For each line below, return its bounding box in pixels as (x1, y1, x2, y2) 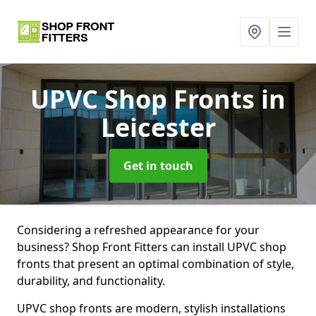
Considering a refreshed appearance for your (17, 222, 260, 238)
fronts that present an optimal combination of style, (17, 256, 294, 272)
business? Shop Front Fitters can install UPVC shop (17, 239, 286, 255)
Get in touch (123, 158, 193, 174)
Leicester (100, 110, 216, 145)
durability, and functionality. (17, 273, 165, 288)
